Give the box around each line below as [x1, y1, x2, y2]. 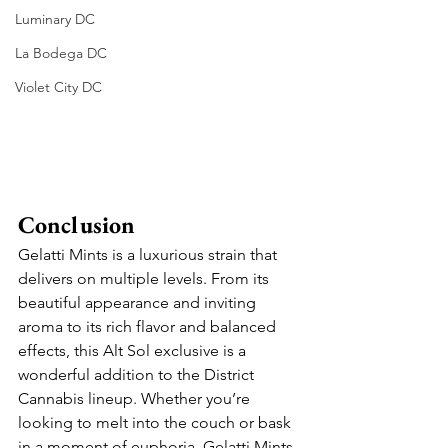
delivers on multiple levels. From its [18, 269, 273, 288]
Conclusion [18, 209, 135, 240]
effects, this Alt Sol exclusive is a [18, 341, 250, 360]
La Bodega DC [15, 44, 107, 62]
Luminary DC [15, 10, 95, 28]
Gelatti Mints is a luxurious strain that [18, 245, 281, 264]
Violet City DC [15, 78, 102, 96]
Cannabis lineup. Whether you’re [18, 389, 254, 408]
